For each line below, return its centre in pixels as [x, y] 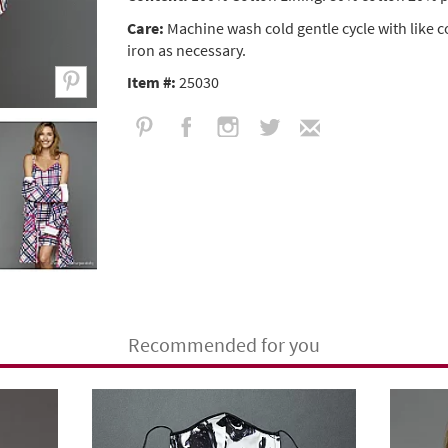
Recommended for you [224, 344]
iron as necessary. [186, 50]
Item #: [151, 82]
